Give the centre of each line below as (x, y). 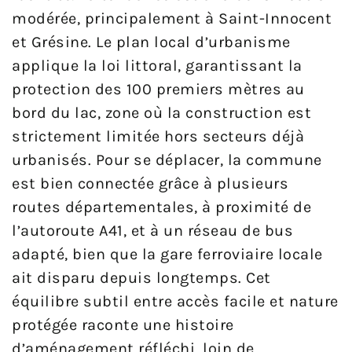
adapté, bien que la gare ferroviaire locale (167, 255)
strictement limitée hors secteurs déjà (158, 137)
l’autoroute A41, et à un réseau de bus (152, 231)
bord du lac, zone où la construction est (161, 113)
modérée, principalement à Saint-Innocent (172, 19)
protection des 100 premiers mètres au (158, 90)
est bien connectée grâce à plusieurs (150, 184)
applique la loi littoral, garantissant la (157, 66)
